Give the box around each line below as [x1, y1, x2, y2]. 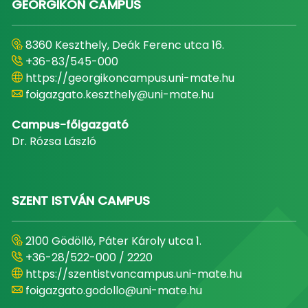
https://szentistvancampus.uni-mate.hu [25, 266, 242, 282]
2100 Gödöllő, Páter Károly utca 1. [25, 233, 201, 249]
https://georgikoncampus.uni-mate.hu [25, 70, 234, 86]
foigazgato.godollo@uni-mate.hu [25, 283, 202, 298]
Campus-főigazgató [11, 117, 129, 133]
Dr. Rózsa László [11, 133, 96, 149]
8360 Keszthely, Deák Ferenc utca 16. [25, 37, 224, 53]
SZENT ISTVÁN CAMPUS [11, 192, 150, 209]
